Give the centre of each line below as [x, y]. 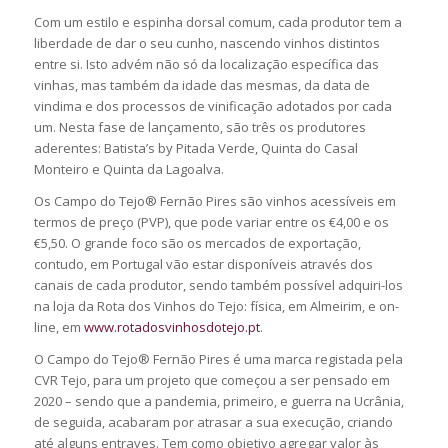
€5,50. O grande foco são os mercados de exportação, [197, 242]
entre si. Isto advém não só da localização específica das [206, 63]
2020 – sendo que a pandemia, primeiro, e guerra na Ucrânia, [218, 400]
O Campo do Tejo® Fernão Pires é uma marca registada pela [218, 358]
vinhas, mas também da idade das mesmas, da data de [201, 84]
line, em [58, 326]
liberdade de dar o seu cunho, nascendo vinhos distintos [206, 42]
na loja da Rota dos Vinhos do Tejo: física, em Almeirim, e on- [216, 305]
